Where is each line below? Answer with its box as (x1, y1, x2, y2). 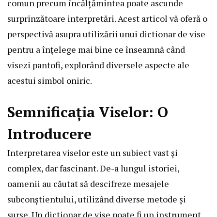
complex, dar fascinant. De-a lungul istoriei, (7, 162, 179, 174)
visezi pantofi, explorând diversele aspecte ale (7, 59, 189, 71)
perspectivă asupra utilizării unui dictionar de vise (7, 28, 205, 40)
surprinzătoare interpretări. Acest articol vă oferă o (7, 12, 207, 24)
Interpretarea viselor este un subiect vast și (7, 146, 178, 158)
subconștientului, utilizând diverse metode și (7, 193, 186, 205)
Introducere (7, 124, 92, 143)
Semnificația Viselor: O (7, 102, 168, 122)
